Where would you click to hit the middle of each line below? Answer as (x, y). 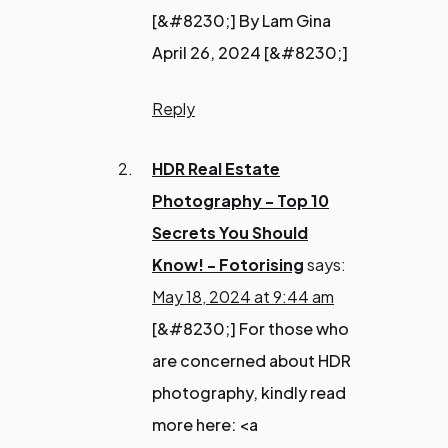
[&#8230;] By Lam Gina (241, 20)
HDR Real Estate (216, 168)
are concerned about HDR (251, 360)
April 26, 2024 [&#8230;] (250, 52)
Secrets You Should (230, 232)
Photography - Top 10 (240, 200)
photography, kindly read (249, 392)
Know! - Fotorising (228, 264)
